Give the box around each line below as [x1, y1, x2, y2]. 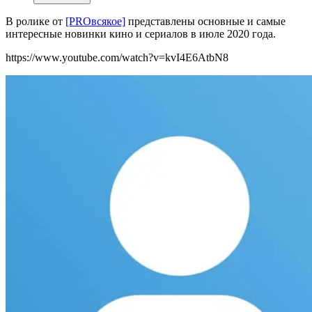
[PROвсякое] [65, 15, 125, 28]
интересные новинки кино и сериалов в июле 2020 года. [6, 28, 276, 40]
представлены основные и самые [125, 15, 286, 28]
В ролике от [6, 15, 65, 28]
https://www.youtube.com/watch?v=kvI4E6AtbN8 [6, 52, 228, 64]
